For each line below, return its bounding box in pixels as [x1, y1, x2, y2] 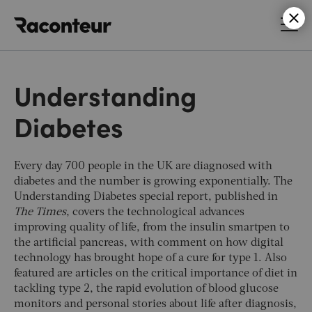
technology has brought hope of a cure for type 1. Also [14, 252, 287, 264]
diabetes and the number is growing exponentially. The [14, 175, 292, 187]
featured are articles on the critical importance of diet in [14, 267, 297, 279]
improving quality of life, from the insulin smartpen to [14, 221, 290, 233]
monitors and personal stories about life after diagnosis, [14, 298, 297, 310]
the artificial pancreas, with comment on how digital [14, 237, 283, 249]
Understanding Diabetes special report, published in [14, 191, 278, 203]
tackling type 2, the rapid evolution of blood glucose [14, 283, 279, 295]
